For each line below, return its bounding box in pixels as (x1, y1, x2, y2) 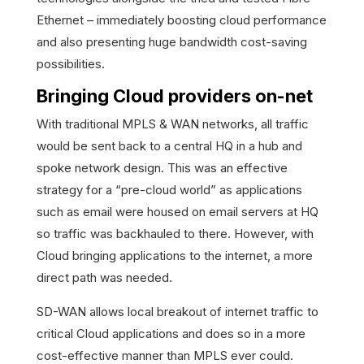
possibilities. (36, 56, 111, 72)
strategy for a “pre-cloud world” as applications (36, 182, 302, 198)
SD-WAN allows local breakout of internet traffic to (36, 304, 318, 320)
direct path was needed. (36, 270, 175, 286)
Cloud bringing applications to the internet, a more (36, 248, 313, 264)
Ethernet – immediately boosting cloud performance (36, 12, 327, 28)
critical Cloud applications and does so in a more (36, 326, 305, 342)
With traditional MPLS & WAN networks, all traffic (36, 116, 309, 132)
